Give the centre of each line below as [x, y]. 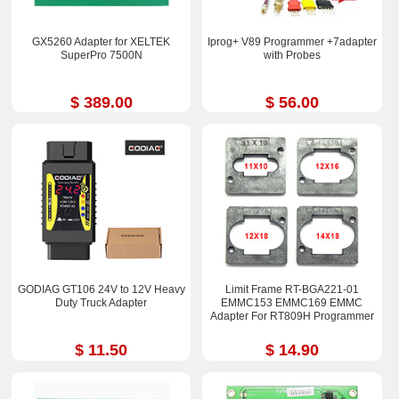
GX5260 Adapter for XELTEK [102, 41]
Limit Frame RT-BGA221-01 [292, 290]
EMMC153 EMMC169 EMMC [292, 303]
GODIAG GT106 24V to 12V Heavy [101, 290]
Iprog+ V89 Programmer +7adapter [292, 41]
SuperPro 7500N [101, 55]
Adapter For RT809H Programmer [292, 317]
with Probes [292, 55]
